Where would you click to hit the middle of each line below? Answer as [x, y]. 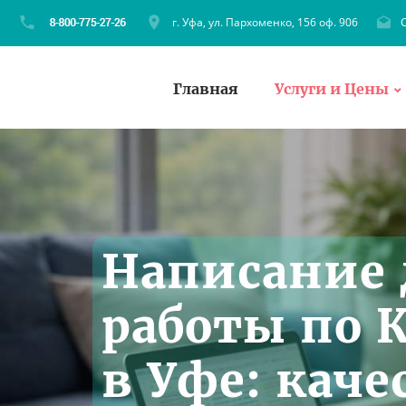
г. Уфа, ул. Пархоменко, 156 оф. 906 [265, 22]
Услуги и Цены [332, 88]
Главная [206, 88]
